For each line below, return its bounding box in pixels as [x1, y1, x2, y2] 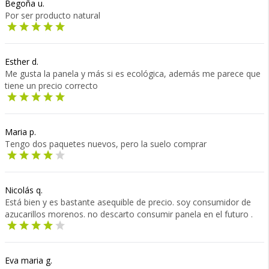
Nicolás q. [5, 184, 43, 196]
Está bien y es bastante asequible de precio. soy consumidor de [5, 196, 251, 208]
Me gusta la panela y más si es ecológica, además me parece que [5, 68, 261, 79]
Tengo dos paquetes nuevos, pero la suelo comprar [5, 138, 207, 150]
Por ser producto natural [5, 10, 100, 21]
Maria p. [5, 126, 36, 138]
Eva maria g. [5, 255, 52, 266]
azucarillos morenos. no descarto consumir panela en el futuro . [5, 208, 253, 220]
